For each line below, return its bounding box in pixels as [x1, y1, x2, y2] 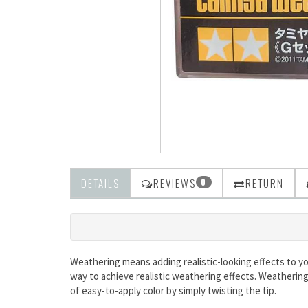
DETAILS [81, 175, 120, 190]
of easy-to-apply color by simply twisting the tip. [70, 284, 276, 297]
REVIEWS [153, 175, 196, 190]
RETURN [245, 175, 284, 190]
